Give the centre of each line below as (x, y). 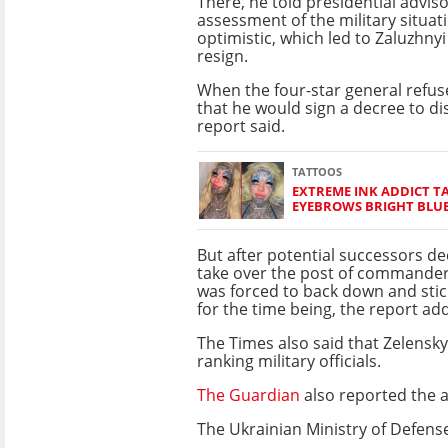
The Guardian (248, 394)
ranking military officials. (289, 360)
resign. (222, 55)
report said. (241, 125)
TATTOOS (317, 172)
